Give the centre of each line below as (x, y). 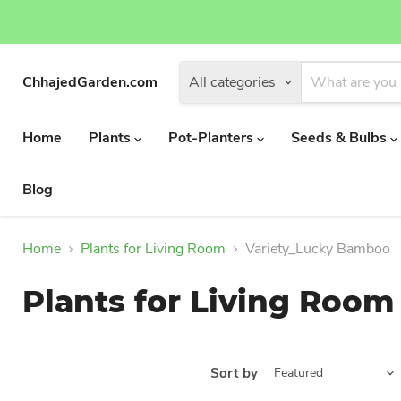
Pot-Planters (213, 138)
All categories (232, 82)
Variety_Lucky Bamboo (318, 249)
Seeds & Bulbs (341, 138)
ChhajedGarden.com (90, 82)
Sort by (234, 373)
